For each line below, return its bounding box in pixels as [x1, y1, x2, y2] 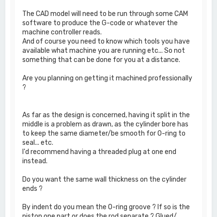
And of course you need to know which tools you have [22, 37, 190, 46]
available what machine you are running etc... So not [22, 46, 186, 55]
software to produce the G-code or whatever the [22, 18, 178, 27]
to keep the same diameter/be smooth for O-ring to [22, 129, 186, 138]
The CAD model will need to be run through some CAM [22, 9, 188, 18]
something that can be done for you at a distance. [22, 55, 181, 64]
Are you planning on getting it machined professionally [22, 74, 193, 82]
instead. [22, 156, 48, 165]
